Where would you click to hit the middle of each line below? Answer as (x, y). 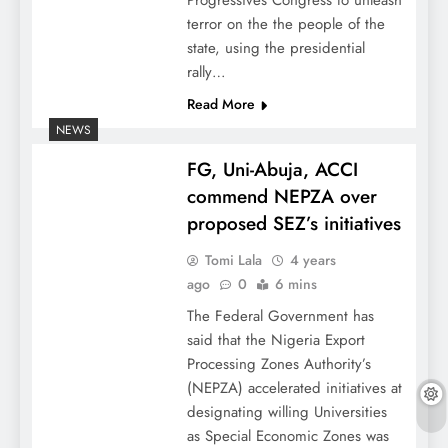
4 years (312, 260)
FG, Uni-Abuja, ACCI (272, 170)
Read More (220, 104)
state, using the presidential (275, 48)
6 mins (295, 284)
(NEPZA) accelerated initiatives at (294, 388)
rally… (206, 72)
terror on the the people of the (285, 24)
